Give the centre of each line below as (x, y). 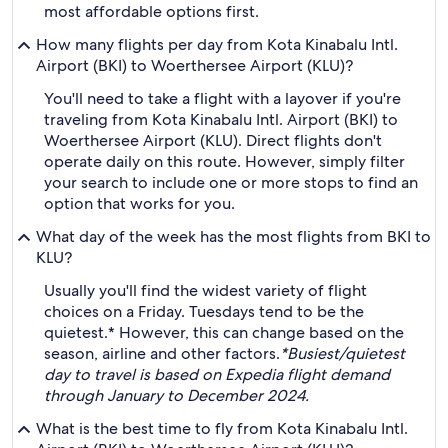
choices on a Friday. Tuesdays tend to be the (204, 311)
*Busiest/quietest (342, 353)
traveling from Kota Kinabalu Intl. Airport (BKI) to (221, 119)
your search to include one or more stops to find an (231, 182)
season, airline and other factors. (162, 353)
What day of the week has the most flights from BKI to (233, 236)
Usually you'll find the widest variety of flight (205, 290)
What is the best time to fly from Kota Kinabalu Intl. (222, 428)
